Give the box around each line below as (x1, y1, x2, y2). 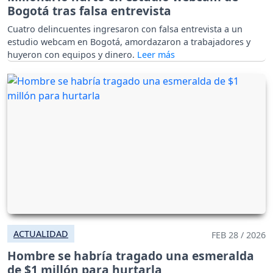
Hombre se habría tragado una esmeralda (7, 247, 254, 264)
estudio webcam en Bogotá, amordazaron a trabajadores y (7, 36, 250, 48)
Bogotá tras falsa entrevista (7, 2, 171, 19)
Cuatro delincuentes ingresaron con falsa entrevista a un (7, 23, 243, 35)
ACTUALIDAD (13, 227, 68, 239)
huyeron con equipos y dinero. (7, 49, 137, 61)
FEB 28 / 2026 (211, 229, 266, 241)
